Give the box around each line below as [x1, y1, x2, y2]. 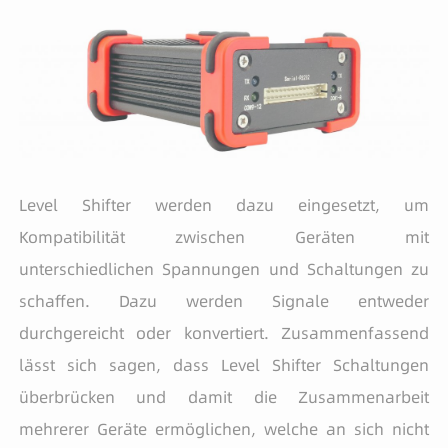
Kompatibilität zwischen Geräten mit [18, 226, 430, 249]
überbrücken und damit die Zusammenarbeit [18, 386, 430, 409]
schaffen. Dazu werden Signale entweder [18, 290, 430, 313]
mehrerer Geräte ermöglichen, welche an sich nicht [18, 418, 430, 441]
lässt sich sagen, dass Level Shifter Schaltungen [18, 354, 430, 377]
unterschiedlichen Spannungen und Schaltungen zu [18, 258, 430, 281]
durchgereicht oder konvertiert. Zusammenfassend [18, 322, 430, 345]
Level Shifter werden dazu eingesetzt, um [18, 194, 430, 217]
